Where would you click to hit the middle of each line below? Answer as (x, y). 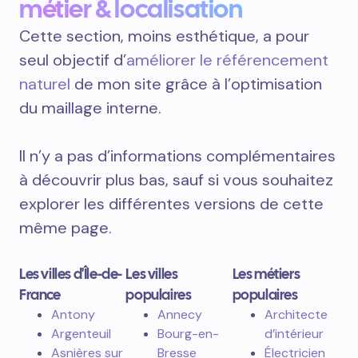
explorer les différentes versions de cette (171, 203)
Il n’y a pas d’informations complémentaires (177, 155)
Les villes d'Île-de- (71, 273)
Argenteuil (81, 333)
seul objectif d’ (73, 60)
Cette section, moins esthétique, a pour (164, 36)
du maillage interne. (90, 107)
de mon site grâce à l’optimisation (196, 84)
